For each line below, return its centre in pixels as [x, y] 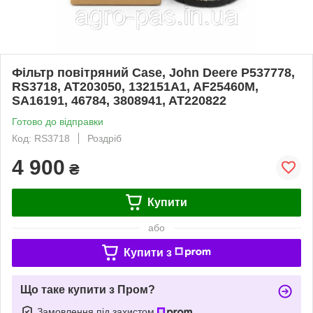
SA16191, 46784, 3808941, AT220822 [119, 100]
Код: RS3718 [41, 138]
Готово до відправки [58, 121]
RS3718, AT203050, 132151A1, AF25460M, [135, 86]
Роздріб [104, 138]
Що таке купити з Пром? [88, 289]
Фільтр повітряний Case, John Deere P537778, [153, 72]
